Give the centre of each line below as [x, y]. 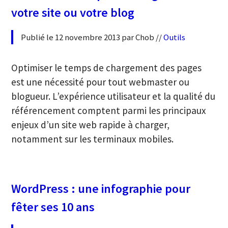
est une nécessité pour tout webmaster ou [101, 82]
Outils [175, 37]
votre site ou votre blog [73, 12]
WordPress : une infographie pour [101, 188]
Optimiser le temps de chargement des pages [107, 68]
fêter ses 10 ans [53, 207]
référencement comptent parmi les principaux [109, 111]
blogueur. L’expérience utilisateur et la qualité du [113, 96]
